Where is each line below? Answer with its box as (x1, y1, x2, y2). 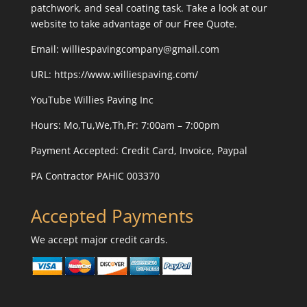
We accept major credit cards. (30, 232, 168, 246)
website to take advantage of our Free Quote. (30, 16, 237, 30)
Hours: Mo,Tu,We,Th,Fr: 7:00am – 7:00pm (30, 118, 219, 132)
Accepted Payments (30, 203, 193, 228)
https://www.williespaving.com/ (53, 67, 198, 81)
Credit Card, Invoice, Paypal (121, 143, 247, 157)
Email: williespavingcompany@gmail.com (30, 42, 219, 56)
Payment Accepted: (30, 143, 121, 157)
